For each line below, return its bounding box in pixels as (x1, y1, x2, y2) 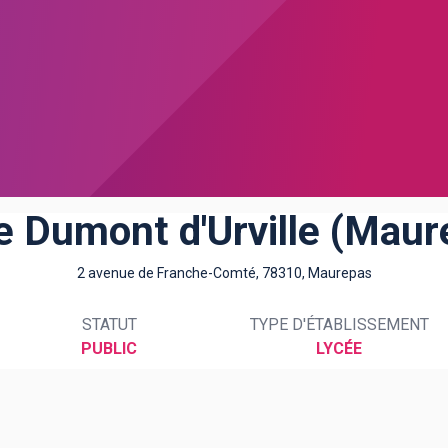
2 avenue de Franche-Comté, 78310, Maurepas (76, 265, 372, 281)
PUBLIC (81, 339, 137, 358)
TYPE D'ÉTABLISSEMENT (249, 315, 429, 334)
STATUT (81, 315, 137, 334)
